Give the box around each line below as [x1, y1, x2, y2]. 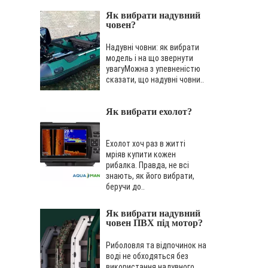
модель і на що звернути [106, 53, 193, 63]
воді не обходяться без [106, 251, 188, 261]
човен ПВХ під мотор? [106, 217, 203, 228]
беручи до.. [106, 181, 145, 191]
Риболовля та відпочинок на [106, 240, 206, 250]
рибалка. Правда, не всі [106, 160, 189, 170]
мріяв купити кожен [106, 149, 176, 159]
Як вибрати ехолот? [106, 106, 192, 117]
